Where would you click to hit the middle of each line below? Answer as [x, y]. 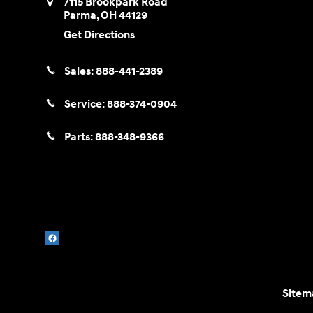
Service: [86, 104]
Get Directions [99, 36]
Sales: [80, 71]
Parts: [80, 138]
